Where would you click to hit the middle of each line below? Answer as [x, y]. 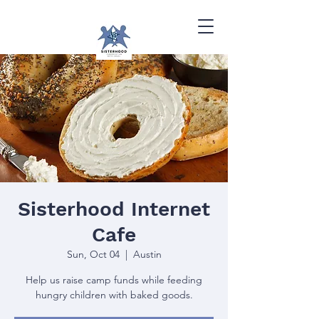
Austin [147, 254]
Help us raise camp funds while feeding [114, 279]
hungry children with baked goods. [114, 294]
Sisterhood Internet [114, 209]
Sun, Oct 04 [93, 254]
